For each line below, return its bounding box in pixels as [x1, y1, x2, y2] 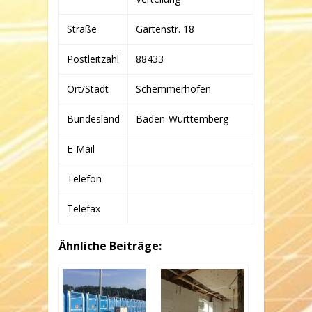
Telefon [67, 172, 102, 185]
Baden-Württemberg [136, 112, 228, 125]
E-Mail [67, 142, 95, 155]
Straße [67, 22, 97, 36]
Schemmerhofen [136, 82, 211, 95]
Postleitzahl [67, 52, 119, 65]
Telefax [67, 202, 100, 215]
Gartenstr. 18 [136, 22, 194, 36]
